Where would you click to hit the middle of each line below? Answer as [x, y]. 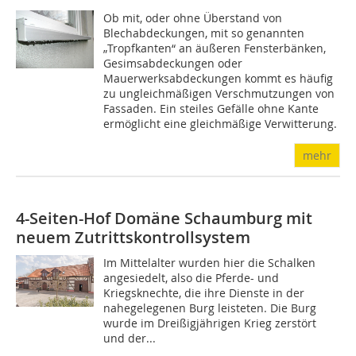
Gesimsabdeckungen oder [173, 63]
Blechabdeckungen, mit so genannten [204, 33]
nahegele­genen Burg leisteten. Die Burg [210, 308]
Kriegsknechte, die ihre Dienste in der [204, 293]
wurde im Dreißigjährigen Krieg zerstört [210, 323]
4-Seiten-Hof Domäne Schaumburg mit [164, 218]
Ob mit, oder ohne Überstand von [193, 18]
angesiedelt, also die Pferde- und [192, 278]
